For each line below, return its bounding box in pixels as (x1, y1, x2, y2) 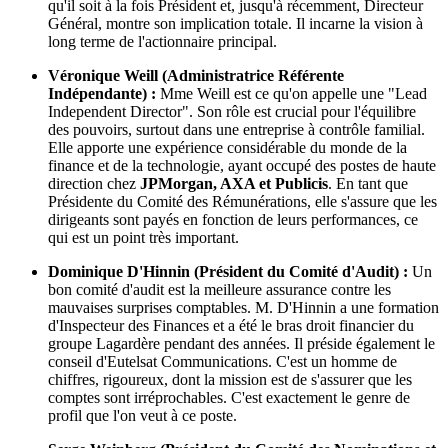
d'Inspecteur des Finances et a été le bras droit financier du (48, 317, 414, 335)
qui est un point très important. (48, 229, 239, 247)
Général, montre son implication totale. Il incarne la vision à (48, 15, 423, 33)
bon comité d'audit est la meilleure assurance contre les (48, 281, 391, 299)
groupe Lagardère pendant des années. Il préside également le (48, 335, 435, 353)
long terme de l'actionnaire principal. (48, 33, 277, 51)
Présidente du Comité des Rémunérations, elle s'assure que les (48, 193, 437, 211)
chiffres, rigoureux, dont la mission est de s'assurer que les (48, 371, 412, 389)
